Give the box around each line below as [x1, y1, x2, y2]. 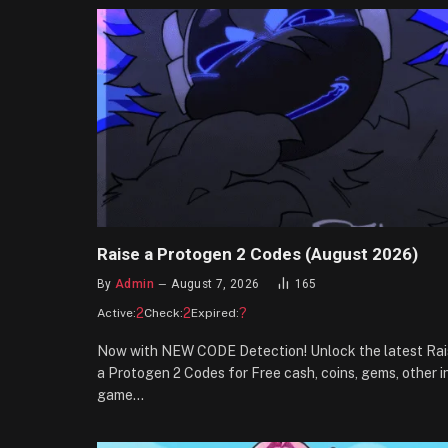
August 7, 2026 [171, 277, 260, 292]
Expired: [191, 306, 239, 321]
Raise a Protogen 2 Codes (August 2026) [97, 244, 418, 265]
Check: [144, 306, 183, 321]
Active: [97, 306, 136, 321]
